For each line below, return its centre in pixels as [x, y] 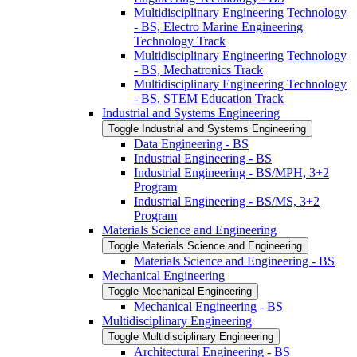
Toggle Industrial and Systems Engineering [207, 128]
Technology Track [180, 41]
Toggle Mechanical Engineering [180, 291]
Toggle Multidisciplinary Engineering [191, 336]
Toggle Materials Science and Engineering [205, 245]
